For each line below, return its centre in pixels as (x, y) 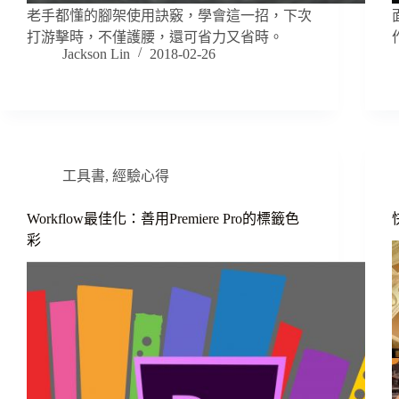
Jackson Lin (96, 53)
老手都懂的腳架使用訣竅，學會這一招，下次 (169, 15)
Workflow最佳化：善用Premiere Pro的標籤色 (163, 218)
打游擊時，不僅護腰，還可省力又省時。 (155, 37)
